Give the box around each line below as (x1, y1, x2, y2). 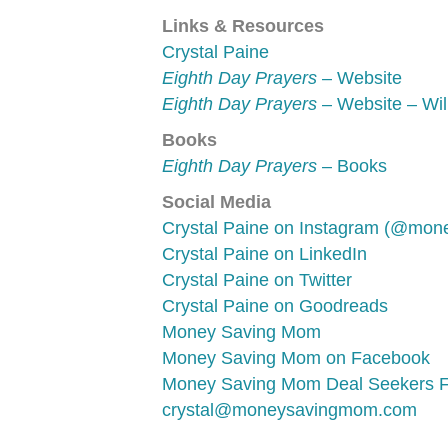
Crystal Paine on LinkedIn (162, 244, 367, 264)
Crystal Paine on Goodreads (162, 296, 388, 316)
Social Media (162, 192, 271, 212)
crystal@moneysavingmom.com (162, 400, 417, 420)
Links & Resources (162, 16, 324, 36)
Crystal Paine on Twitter (162, 270, 352, 290)
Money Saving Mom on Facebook (162, 348, 430, 368)
